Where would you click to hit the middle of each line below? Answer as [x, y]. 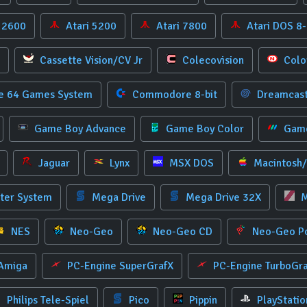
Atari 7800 [180, 26]
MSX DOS [190, 163]
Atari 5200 [90, 26]
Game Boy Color [203, 129]
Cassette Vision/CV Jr [89, 60]
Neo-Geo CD [181, 232]
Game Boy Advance [78, 129]
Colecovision [211, 60]
